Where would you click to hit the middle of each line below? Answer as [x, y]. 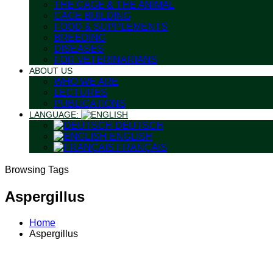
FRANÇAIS [140, 147]
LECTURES [80, 92]
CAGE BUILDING [92, 16]
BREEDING [80, 37]
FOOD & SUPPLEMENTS [111, 27]
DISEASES [79, 48]
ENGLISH [129, 136]
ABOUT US [51, 71]
